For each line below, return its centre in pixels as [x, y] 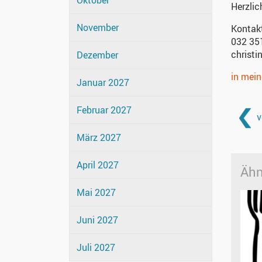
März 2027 [99, 138]
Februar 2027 [104, 110]
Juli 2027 [96, 248]
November [98, 28]
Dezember [97, 55]
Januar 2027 [103, 83]
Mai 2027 [96, 193]
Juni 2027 [97, 220]
